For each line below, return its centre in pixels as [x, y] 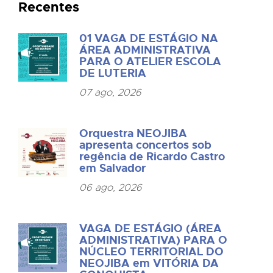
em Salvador [113, 168]
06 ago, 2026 [111, 187]
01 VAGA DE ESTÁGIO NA [149, 38]
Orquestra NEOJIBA [133, 133]
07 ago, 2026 [111, 92]
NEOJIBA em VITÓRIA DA [149, 263]
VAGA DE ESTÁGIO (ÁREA [151, 228]
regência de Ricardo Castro [152, 156]
